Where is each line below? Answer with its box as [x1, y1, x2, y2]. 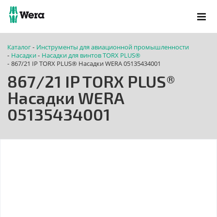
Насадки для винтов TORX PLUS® [42, 51, 140, 60]
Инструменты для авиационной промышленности [36, 43, 189, 51]
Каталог [7, 43, 31, 51]
